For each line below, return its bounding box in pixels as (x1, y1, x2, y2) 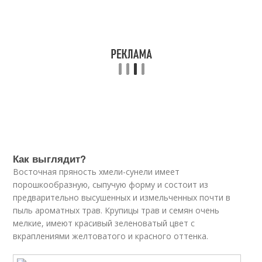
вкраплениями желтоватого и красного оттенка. (13, 230, 209, 242)
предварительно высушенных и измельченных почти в (13, 192, 231, 203)
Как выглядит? (13, 151, 87, 166)
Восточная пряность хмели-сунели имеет (13, 166, 180, 177)
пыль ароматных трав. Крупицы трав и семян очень (13, 205, 220, 216)
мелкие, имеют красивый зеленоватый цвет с (13, 218, 195, 229)
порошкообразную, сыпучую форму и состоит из (13, 179, 209, 190)
